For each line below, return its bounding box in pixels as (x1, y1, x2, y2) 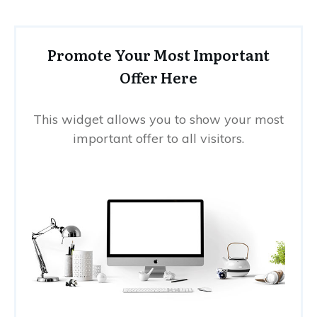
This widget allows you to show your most (33, 111, 284, 128)
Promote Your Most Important (47, 44, 270, 66)
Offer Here (120, 67, 197, 88)
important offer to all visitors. (73, 130, 244, 147)
